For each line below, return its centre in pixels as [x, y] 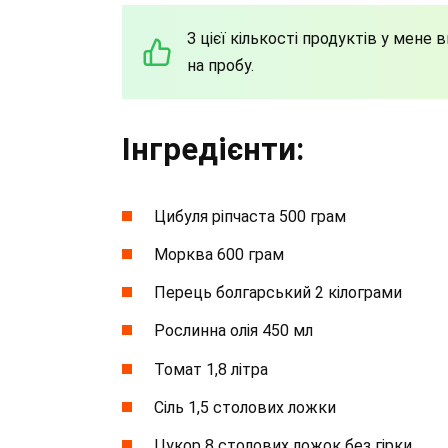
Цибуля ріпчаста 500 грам [250, 216]
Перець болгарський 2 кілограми [278, 293]
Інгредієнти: [213, 149]
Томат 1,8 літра [211, 369]
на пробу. [220, 65]
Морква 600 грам [219, 255]
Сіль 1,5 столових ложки [245, 407]
